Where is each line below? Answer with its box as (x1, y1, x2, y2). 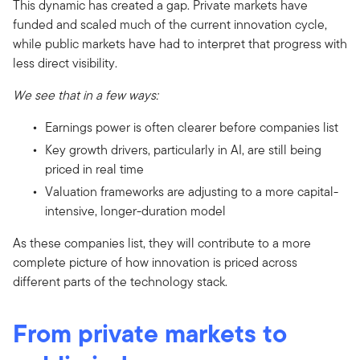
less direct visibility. (13, 53, 117, 72)
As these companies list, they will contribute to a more (13, 233, 311, 252)
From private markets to (13, 313, 287, 352)
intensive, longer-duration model (45, 201, 226, 220)
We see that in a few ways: (13, 85, 158, 104)
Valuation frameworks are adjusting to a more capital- (45, 182, 338, 201)
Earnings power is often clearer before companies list (45, 117, 338, 137)
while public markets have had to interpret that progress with (13, 34, 347, 53)
